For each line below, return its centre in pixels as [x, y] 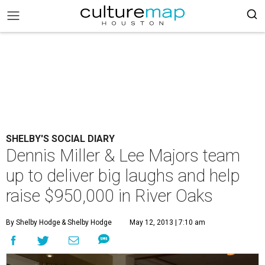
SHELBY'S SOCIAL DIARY [60, 139]
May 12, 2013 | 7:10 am [167, 222]
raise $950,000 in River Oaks [109, 196]
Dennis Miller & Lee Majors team [123, 156]
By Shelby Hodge [33, 222]
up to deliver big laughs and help [123, 176]
